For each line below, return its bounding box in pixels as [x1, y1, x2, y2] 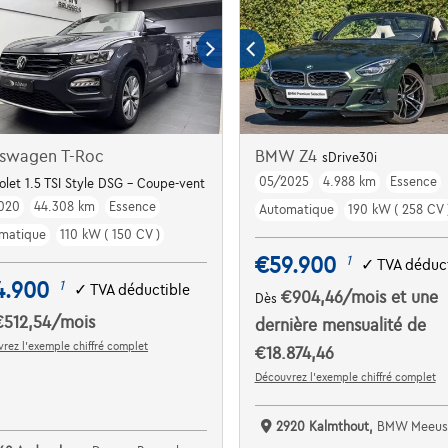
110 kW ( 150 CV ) [60, 227, 161, 242]
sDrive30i [321, 150, 377, 165]
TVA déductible [90, 282, 191, 299]
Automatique [258, 202, 334, 217]
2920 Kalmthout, [275, 419, 377, 434]
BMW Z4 [254, 147, 322, 166]
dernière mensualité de [254, 316, 426, 335]
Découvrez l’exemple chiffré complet [254, 370, 436, 383]
